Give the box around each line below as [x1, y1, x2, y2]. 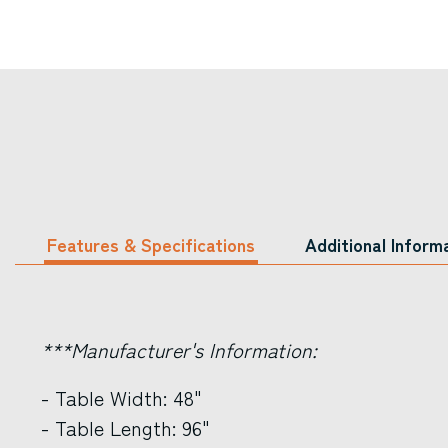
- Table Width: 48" [41, 383, 201, 412]
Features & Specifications [47, 231, 255, 257]
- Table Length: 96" [41, 413, 209, 442]
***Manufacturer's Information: [41, 335, 317, 364]
